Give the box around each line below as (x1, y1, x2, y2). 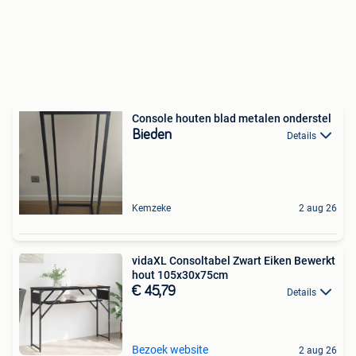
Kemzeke (132, 203, 171, 214)
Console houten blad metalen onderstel (132, 112, 331, 125)
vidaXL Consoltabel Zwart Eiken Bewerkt (132, 254, 335, 267)
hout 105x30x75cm (132, 269, 228, 281)
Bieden (132, 128, 172, 142)
